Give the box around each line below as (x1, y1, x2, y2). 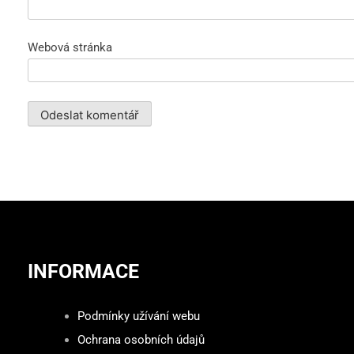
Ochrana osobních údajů (77, 332, 205, 347)
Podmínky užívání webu (77, 308, 200, 323)
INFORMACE (28, 260, 139, 284)
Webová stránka (28, 40, 112, 55)
